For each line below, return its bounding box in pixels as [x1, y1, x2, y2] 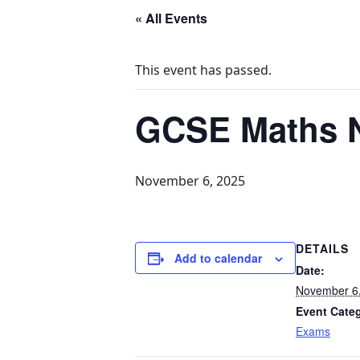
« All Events [135, 9, 207, 27]
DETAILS [296, 240, 349, 256]
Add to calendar [174, 250, 262, 266]
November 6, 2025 [135, 172, 245, 190]
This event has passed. [135, 61, 272, 79]
